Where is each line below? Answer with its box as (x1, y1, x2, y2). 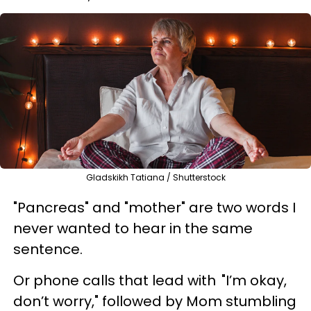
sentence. (13, 239, 83, 259)
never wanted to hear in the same (13, 218, 253, 238)
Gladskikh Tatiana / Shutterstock (85, 171, 226, 183)
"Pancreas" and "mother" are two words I (13, 197, 296, 217)
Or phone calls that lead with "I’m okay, (13, 270, 287, 290)
